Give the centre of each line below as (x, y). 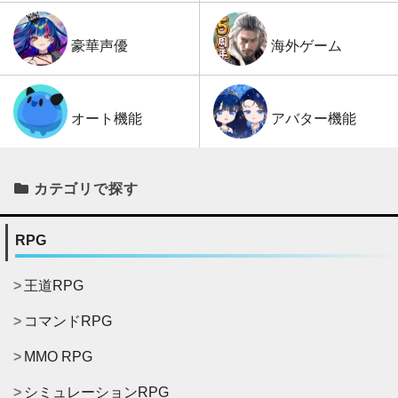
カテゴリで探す (86, 189)
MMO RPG (58, 357)
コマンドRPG (68, 322)
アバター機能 (313, 119)
